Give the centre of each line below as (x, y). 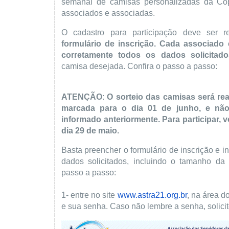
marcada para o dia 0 (107, 108)
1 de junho (176, 108)
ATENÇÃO (82, 97)
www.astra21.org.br (152, 195)
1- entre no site (88, 195)
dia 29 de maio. (90, 131)
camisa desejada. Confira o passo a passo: (139, 66)
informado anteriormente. (112, 119)
